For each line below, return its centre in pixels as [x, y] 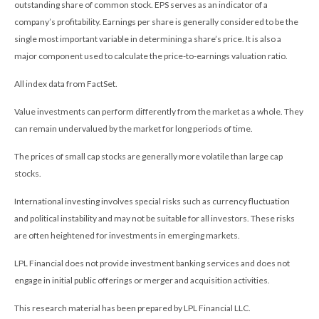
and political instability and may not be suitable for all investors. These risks [155, 218]
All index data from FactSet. [66, 83]
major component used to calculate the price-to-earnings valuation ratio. [151, 56]
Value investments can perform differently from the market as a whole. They [159, 111]
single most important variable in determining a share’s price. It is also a [148, 38]
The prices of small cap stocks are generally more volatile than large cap [148, 156]
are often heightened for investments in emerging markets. [127, 235]
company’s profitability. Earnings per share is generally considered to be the [156, 21]
